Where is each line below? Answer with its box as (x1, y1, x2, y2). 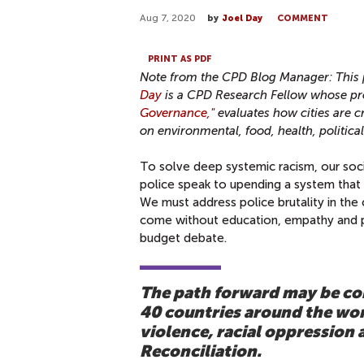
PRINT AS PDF (148, 53, 212, 64)
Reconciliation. (140, 341, 262, 362)
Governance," (140, 105, 214, 120)
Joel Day (222, 13, 262, 24)
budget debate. (140, 230, 227, 245)
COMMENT (277, 13, 328, 24)
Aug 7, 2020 (140, 12, 196, 24)
